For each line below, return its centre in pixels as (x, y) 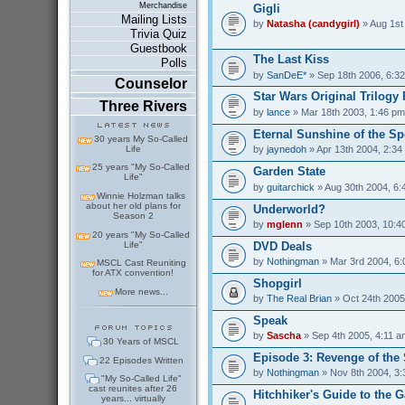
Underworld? (289, 209)
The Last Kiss (291, 60)
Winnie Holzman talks (141, 196)
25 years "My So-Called (141, 167)
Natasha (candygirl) (313, 24)
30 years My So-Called (141, 138)
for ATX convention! (133, 273)
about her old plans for (133, 206)
